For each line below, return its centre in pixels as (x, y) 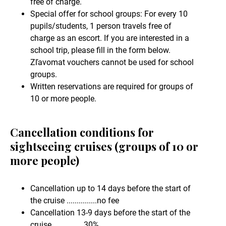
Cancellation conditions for (82, 132)
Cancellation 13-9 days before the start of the (110, 213)
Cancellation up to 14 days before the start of (110, 189)
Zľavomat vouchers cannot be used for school (112, 63)
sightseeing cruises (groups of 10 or (104, 147)
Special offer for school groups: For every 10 (109, 14)
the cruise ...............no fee (75, 201)
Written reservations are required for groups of (112, 87)
